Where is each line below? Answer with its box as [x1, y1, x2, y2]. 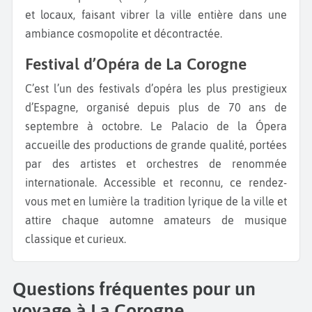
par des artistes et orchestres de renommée [25, 157, 287, 171]
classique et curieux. [25, 233, 126, 246]
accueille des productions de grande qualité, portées [25, 139, 287, 152]
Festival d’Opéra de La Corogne [33, 54, 247, 74]
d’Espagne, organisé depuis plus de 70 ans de [25, 101, 287, 114]
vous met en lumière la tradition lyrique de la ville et [25, 195, 287, 208]
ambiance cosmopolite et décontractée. [25, 27, 222, 40]
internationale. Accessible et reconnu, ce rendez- [25, 176, 287, 189]
